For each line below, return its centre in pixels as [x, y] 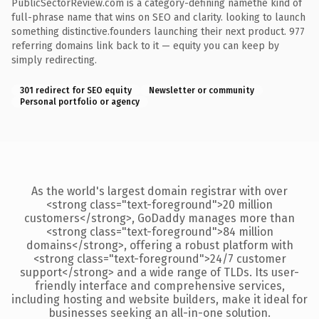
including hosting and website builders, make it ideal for [159, 299]
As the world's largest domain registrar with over [159, 191]
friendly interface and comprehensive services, [159, 286]
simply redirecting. [54, 60]
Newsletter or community [202, 90]
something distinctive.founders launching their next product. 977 [158, 31]
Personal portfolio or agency [80, 101]
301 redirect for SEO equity [76, 90]
